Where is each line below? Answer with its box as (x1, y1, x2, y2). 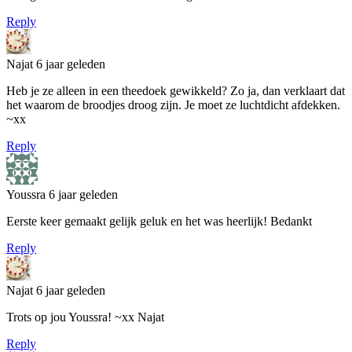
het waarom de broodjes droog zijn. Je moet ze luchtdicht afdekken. (6, 97, 340, 112)
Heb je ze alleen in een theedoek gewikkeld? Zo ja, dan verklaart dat (6, 83, 345, 97)
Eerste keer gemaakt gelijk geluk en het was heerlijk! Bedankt (6, 214, 312, 228)
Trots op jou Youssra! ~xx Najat (6, 310, 164, 324)
